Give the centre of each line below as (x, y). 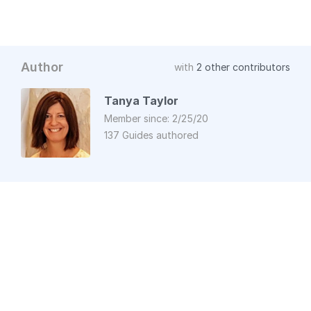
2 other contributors (243, 67)
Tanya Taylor (141, 100)
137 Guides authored (151, 135)
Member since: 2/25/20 (156, 118)
